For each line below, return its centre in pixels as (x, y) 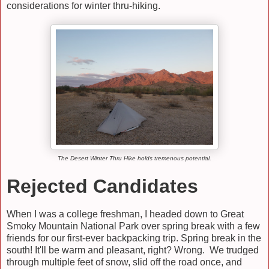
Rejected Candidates (102, 186)
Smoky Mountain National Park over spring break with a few (133, 226)
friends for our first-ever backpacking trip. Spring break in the (134, 238)
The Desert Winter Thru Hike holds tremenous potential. (134, 158)
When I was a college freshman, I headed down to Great (125, 214)
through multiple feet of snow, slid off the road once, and (124, 262)
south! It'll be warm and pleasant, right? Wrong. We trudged (133, 250)
